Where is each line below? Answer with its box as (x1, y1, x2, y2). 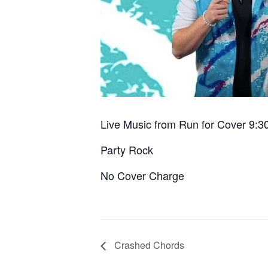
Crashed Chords (112, 237, 184, 252)
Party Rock (100, 142, 153, 157)
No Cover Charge (100, 167, 184, 183)
